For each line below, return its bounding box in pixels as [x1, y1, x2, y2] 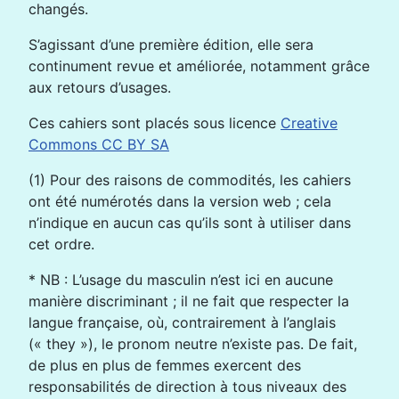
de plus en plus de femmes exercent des [28, 356, 301, 374]
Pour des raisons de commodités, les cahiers [50, 171, 351, 189]
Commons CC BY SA [28, 135, 169, 153]
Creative [281, 114, 338, 132]
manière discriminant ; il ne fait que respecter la [28, 292, 349, 310]
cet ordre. [28, 235, 94, 253]
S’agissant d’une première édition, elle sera [28, 36, 313, 53]
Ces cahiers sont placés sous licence [28, 114, 281, 132]
